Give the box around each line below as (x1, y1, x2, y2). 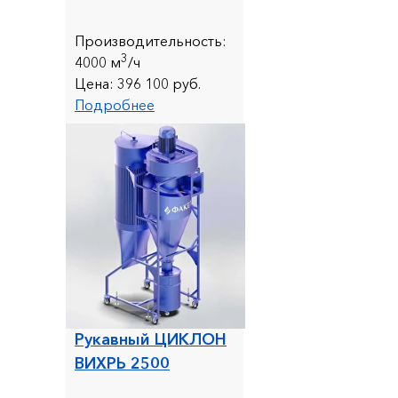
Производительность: (75, 31, 227, 50)
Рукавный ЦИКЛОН (75, 329, 227, 349)
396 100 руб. (114, 74, 201, 92)
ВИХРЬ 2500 (75, 353, 170, 373)
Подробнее (75, 95, 155, 114)
